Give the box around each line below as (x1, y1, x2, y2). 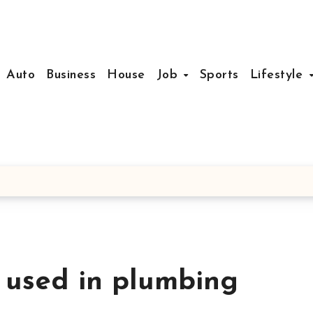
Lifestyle (249, 68, 307, 82)
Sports (199, 68, 239, 82)
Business (46, 68, 96, 82)
